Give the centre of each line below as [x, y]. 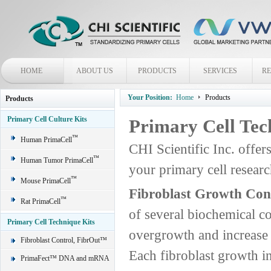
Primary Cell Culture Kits [47, 119]
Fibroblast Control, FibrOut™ [64, 240]
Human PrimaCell [46, 140]
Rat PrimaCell [41, 201]
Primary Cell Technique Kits [51, 222]
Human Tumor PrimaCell [57, 160]
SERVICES [220, 71]
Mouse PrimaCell [46, 181]
